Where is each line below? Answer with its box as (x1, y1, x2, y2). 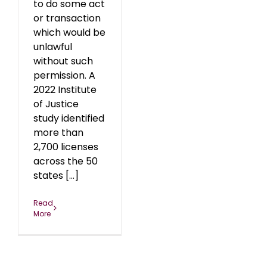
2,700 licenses (33, 139, 98, 154)
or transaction (33, 11, 101, 25)
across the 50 (33, 154, 98, 168)
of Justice (33, 97, 79, 111)
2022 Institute (33, 82, 97, 97)
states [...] (33, 168, 79, 182)
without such (33, 54, 93, 68)
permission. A (33, 68, 95, 82)
